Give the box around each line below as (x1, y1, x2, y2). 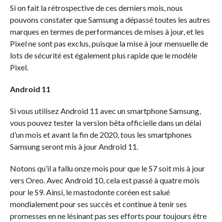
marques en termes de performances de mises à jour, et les (9, 27, 204, 37)
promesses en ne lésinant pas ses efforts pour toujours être (9, 211, 207, 221)
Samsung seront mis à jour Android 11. (9, 142, 138, 152)
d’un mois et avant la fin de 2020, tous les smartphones (9, 130, 192, 140)
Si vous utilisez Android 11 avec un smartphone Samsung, (9, 106, 201, 116)
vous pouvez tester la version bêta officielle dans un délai (9, 118, 201, 128)
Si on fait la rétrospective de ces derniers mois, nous (9, 3, 183, 13)
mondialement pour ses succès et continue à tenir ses (9, 199, 187, 209)
